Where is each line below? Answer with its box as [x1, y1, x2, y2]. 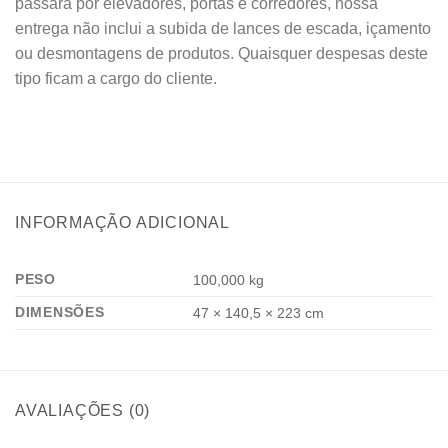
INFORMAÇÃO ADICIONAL [15, 213, 230, 231]
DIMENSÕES [15, 303, 105, 320]
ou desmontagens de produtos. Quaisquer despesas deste [15, 44, 428, 62]
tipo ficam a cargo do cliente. [15, 69, 217, 87]
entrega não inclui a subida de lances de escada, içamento [15, 19, 431, 37]
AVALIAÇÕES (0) [15, 401, 151, 419]
